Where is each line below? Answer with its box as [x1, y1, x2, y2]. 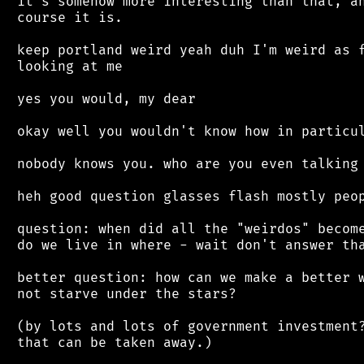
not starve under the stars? [9, 285, 236, 302]
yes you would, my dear [9, 90, 196, 107]
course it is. [9, 9, 123, 26]
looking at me [9, 58, 123, 75]
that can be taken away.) [9, 334, 212, 351]
